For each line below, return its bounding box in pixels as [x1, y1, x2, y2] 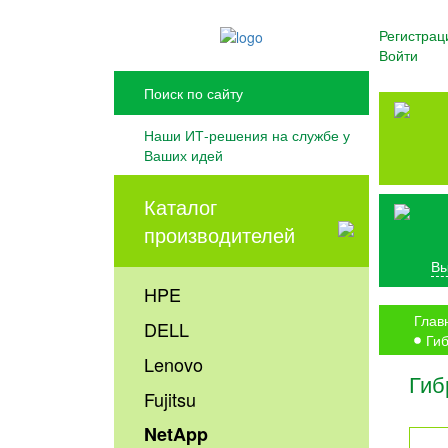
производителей [144, 220, 296, 250]
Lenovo [144, 351, 204, 378]
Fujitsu [144, 386, 197, 413]
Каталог [144, 192, 218, 222]
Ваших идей [144, 145, 224, 166]
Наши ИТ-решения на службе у [144, 125, 351, 146]
